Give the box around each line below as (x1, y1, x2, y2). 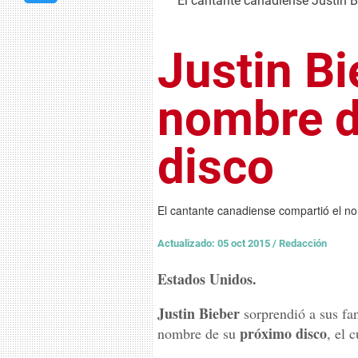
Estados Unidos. (157, 268, 257, 289)
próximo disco (240, 323, 327, 344)
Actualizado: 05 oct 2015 (157, 237, 272, 249)
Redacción (279, 237, 327, 249)
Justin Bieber (157, 303, 240, 324)
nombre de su (157, 324, 240, 343)
